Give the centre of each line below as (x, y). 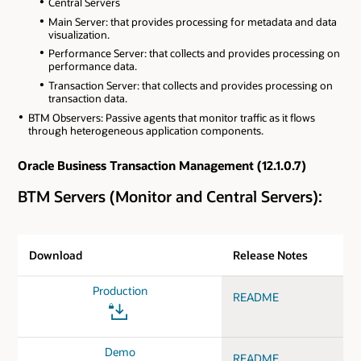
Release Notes (271, 255)
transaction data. (88, 99)
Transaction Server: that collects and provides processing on (191, 86)
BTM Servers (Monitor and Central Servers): (170, 197)
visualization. (79, 34)
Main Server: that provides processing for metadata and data (193, 21)
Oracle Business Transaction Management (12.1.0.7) (162, 165)
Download (56, 255)
